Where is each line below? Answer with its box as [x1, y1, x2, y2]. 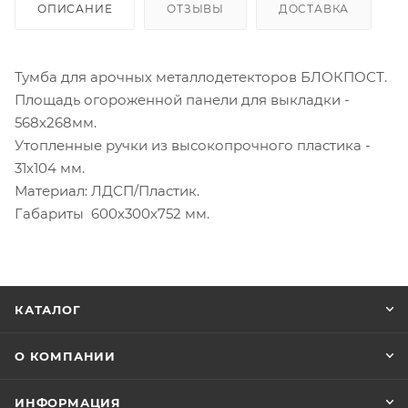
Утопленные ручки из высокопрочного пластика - [15, 136, 371, 154]
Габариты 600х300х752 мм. [15, 204, 209, 222]
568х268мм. [15, 113, 97, 131]
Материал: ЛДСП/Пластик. [15, 181, 199, 199]
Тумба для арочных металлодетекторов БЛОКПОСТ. [15, 67, 387, 86]
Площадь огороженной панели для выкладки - [15, 90, 350, 108]
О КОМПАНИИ [15, 348, 116, 363]
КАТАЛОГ [15, 301, 81, 317]
